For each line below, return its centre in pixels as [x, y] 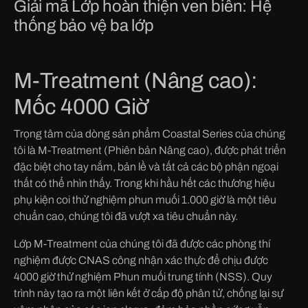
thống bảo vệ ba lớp [84, 25]
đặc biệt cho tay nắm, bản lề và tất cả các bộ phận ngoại [146, 166]
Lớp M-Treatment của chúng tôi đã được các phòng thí [142, 243]
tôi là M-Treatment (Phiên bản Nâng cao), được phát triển [150, 150]
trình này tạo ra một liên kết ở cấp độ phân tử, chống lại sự [148, 293]
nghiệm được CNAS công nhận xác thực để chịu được [141, 260]
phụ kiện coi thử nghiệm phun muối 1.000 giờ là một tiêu [145, 199]
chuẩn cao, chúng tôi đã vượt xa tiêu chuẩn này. [126, 216]
